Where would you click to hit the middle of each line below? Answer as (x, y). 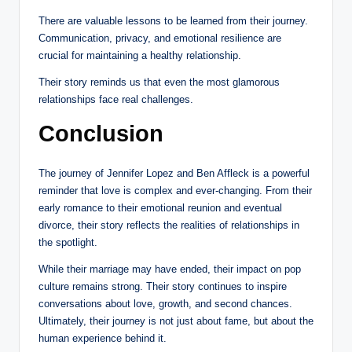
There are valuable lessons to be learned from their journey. (173, 21)
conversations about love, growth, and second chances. (165, 304)
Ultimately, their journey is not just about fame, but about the (176, 321)
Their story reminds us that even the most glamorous (159, 82)
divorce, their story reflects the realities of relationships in (169, 225)
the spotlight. (68, 243)
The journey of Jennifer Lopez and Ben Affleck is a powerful (174, 174)
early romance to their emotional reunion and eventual (160, 208)
